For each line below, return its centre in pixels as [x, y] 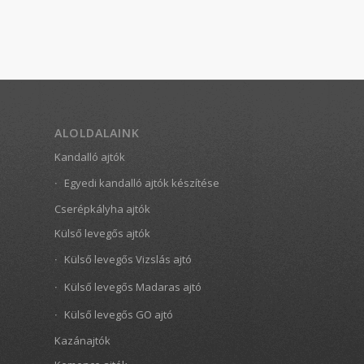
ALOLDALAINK [97, 133]
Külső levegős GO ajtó [119, 315]
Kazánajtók [82, 341]
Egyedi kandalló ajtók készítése [142, 183]
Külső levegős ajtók [102, 234]
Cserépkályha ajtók [102, 209]
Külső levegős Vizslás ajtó [128, 260]
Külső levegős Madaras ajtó [133, 287]
